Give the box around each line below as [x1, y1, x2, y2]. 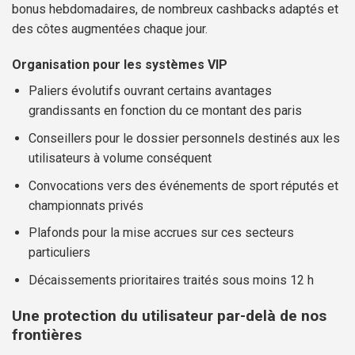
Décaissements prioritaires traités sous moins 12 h [28, 272, 314, 288]
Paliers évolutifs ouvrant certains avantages [28, 83, 272, 99]
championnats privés [28, 197, 143, 213]
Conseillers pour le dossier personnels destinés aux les [28, 131, 340, 147]
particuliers [28, 245, 90, 261]
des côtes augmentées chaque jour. [12, 21, 208, 36]
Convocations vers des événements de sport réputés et [28, 177, 338, 193]
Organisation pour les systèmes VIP [12, 57, 227, 73]
